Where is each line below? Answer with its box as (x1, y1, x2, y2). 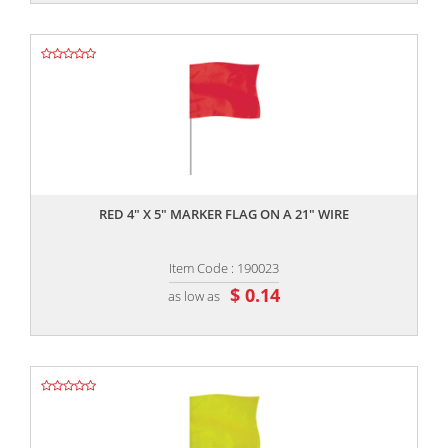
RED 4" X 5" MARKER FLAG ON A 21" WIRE (99, 205, 349, 224)
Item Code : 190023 (169, 259, 279, 278)
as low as (168, 286, 220, 305)
